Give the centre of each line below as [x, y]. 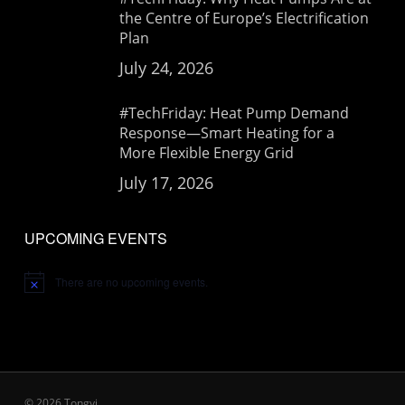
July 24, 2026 [166, 68]
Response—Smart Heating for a [226, 133]
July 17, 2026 [166, 183]
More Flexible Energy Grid [206, 153]
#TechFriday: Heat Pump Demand [234, 113]
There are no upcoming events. [131, 282]
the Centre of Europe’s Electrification [244, 18]
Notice [39, 287]
